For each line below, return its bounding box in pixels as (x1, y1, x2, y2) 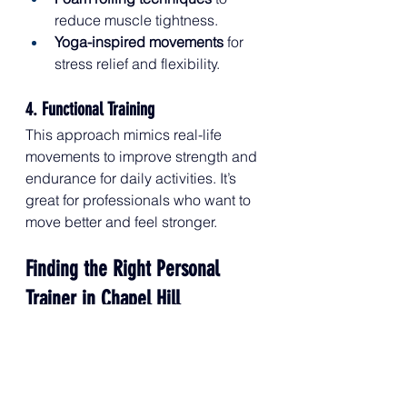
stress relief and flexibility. (55, 54, 220, 73)
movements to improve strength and (25, 146, 261, 165)
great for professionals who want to (25, 190, 254, 209)
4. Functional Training (25, 97, 154, 120)
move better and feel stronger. (25, 212, 217, 231)
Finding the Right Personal (25, 255, 224, 282)
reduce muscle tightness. (55, 10, 218, 29)
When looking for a (25, 337, 150, 356)
